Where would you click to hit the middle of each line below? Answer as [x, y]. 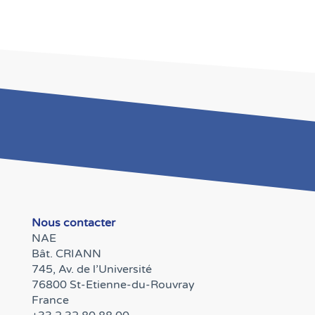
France [50, 300]
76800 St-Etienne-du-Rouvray [113, 284]
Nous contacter [73, 223]
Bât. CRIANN [66, 253]
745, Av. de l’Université [91, 269]
